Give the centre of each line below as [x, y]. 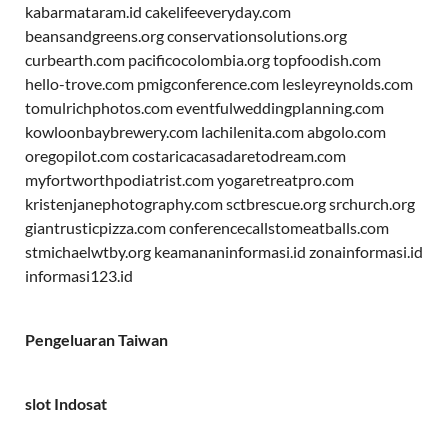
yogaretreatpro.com [285, 179]
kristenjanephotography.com [124, 203]
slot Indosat [66, 403]
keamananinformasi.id [230, 251]
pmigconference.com [208, 83]
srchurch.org [372, 203]
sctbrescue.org [276, 203]
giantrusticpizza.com [95, 227]
